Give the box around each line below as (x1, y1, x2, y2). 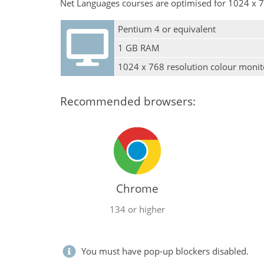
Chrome (116, 181, 159, 196)
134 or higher (110, 203, 166, 215)
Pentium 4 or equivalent (118, 22, 216, 35)
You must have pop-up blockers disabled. (78, 245, 249, 257)
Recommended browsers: (60, 93, 196, 109)
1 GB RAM (118, 41, 160, 54)
